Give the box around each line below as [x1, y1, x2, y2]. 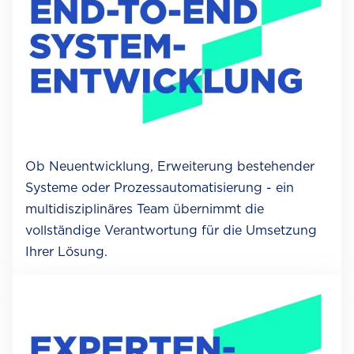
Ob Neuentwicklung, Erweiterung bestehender [25, 159, 314, 175]
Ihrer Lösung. [25, 244, 107, 260]
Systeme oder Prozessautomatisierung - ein [25, 180, 294, 196]
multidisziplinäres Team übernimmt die [25, 201, 264, 217]
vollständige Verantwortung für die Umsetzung [25, 223, 317, 239]
